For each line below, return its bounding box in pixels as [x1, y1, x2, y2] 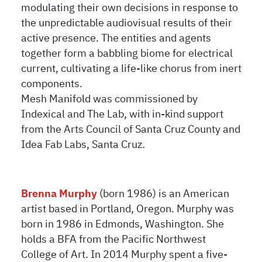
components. [21, 78, 83, 89]
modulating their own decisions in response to [21, 2, 239, 13]
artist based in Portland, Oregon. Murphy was [21, 204, 235, 215]
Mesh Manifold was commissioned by [21, 94, 198, 105]
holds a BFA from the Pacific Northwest [21, 234, 206, 245]
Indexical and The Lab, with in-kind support [21, 109, 224, 120]
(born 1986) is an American [99, 188, 230, 199]
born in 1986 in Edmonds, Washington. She [21, 219, 225, 230]
